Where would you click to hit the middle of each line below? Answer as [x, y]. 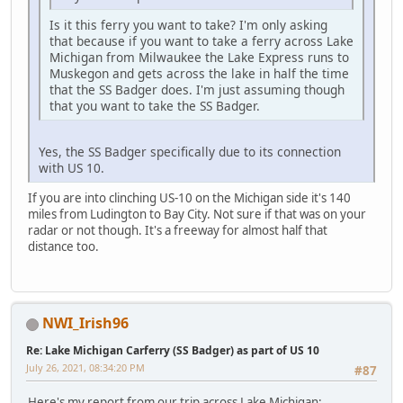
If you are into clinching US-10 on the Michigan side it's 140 [189, 197]
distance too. [63, 246]
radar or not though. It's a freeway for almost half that [178, 230]
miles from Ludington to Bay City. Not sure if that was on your [197, 214]
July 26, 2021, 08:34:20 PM [85, 368]
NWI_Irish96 [85, 323]
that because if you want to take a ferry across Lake [201, 40]
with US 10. [72, 167]
